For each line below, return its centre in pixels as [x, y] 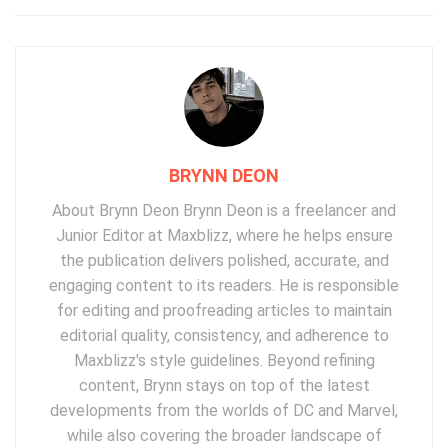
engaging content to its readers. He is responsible [224, 285]
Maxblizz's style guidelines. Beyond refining [224, 360]
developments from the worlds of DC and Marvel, [224, 410]
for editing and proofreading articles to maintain [224, 310]
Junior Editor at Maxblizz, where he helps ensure [224, 235]
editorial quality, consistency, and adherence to [224, 335]
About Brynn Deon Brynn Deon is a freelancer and [224, 210]
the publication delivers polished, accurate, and [224, 260]
